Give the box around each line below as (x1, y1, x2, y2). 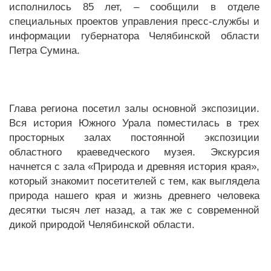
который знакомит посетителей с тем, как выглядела (9, 175, 260, 187)
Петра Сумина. (9, 45, 80, 56)
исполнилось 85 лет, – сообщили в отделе (9, 1, 260, 13)
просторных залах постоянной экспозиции (9, 132, 260, 143)
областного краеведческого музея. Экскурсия (9, 146, 260, 158)
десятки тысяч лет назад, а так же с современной (9, 204, 260, 216)
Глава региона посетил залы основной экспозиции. (9, 103, 260, 114)
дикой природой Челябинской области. (9, 219, 195, 230)
